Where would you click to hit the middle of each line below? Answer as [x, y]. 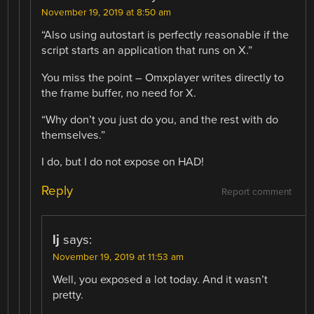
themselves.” [74, 135]
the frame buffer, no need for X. [119, 93]
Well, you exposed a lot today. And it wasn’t [161, 279]
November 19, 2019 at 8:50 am [107, 13]
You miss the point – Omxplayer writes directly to [163, 77]
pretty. [68, 295]
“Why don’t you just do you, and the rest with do [160, 120]
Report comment [256, 192]
